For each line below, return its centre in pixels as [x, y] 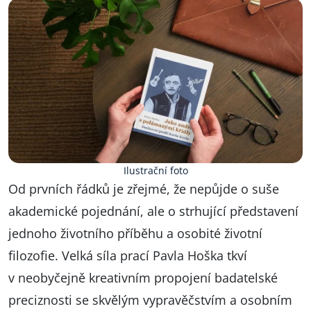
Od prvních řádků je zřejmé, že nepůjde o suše [144, 189]
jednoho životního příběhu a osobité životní [135, 234]
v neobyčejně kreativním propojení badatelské [143, 278]
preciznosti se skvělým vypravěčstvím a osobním [150, 300]
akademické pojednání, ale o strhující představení [153, 211]
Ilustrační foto [155, 171]
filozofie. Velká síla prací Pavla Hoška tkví [128, 256]
